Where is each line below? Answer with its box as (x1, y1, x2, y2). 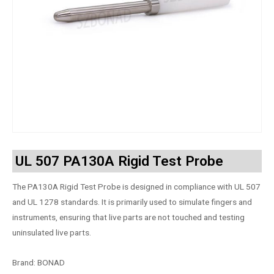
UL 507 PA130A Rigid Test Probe (15, 152, 223, 169)
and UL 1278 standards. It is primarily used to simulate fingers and (12, 197, 252, 207)
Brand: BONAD (12, 257, 65, 268)
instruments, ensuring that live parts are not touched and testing (12, 212, 245, 223)
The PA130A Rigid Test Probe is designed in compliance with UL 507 (12, 182, 261, 192)
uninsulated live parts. (12, 228, 91, 238)
